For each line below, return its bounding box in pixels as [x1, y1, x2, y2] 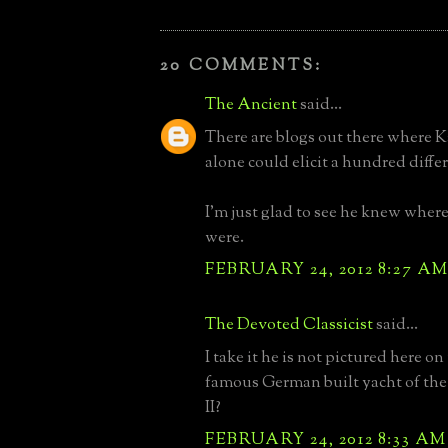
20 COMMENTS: [160, 53, 323, 78]
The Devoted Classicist [205, 312, 373, 337]
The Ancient [205, 92, 297, 117]
